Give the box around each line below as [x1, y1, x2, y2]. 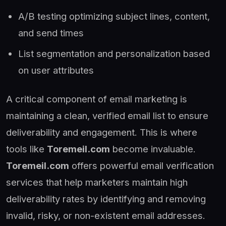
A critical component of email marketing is [6, 93, 187, 104]
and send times [18, 27, 84, 38]
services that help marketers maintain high [6, 176, 188, 188]
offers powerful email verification [69, 159, 214, 171]
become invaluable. [110, 143, 196, 154]
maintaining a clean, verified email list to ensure [6, 109, 208, 121]
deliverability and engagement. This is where [6, 126, 197, 138]
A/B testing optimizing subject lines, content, [18, 10, 210, 22]
